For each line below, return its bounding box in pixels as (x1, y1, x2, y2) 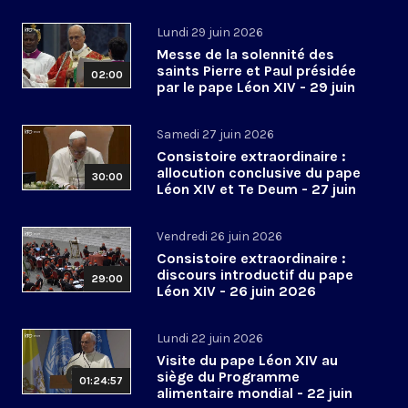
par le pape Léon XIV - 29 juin (157, 78, 355, 97)
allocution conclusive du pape (157, 164, 361, 182)
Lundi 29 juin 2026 (157, 25, 263, 41)
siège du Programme (157, 368, 300, 386)
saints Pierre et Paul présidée (157, 62, 356, 80)
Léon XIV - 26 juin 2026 (157, 282, 316, 301)
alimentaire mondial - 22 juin (157, 384, 352, 403)
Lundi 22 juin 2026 (157, 331, 263, 347)
